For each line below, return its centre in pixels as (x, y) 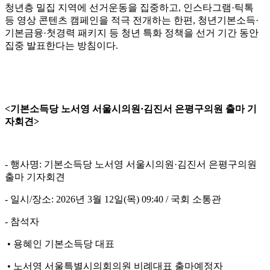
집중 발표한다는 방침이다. (61, 46)
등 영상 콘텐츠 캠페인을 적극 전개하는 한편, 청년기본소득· (132, 20)
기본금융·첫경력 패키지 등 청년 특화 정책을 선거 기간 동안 (132, 33)
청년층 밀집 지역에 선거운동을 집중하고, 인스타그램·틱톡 (129, 8)
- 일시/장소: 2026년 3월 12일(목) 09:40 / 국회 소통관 (113, 199)
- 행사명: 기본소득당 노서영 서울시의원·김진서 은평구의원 (131, 165)
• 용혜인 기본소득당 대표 (60, 244)
